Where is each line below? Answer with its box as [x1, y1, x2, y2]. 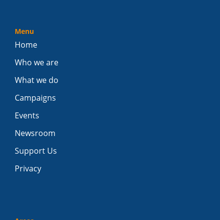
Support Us [15, 145, 57, 156]
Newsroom [15, 127, 55, 138]
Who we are [15, 56, 58, 68]
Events [15, 110, 39, 121]
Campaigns [15, 92, 56, 103]
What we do [15, 74, 58, 85]
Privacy [15, 163, 41, 174]
